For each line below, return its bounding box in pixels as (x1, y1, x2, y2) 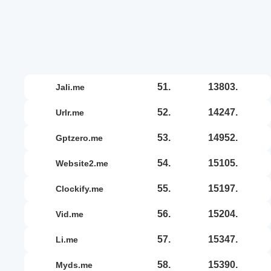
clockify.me (62, 183, 103, 194)
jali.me (60, 82, 85, 92)
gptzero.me (62, 132, 103, 143)
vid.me (61, 209, 83, 219)
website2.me (64, 158, 108, 168)
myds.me (63, 260, 93, 270)
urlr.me (62, 107, 84, 117)
